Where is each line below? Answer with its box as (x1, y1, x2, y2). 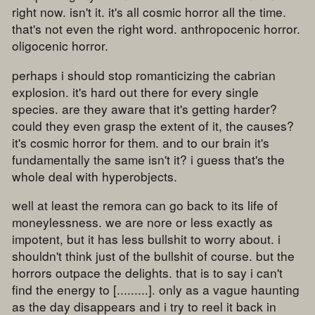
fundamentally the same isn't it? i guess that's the (12, 150, 285, 168)
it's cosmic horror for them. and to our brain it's (12, 133, 270, 151)
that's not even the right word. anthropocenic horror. (12, 20, 301, 38)
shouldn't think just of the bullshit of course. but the (12, 246, 295, 264)
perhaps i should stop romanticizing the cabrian (12, 65, 276, 84)
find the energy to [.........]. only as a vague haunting (12, 280, 300, 298)
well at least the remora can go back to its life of (12, 195, 278, 214)
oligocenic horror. (12, 37, 109, 55)
